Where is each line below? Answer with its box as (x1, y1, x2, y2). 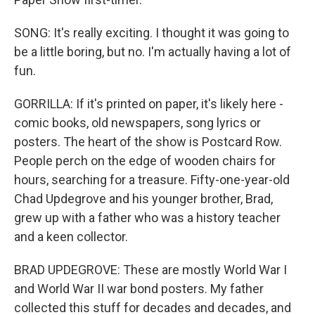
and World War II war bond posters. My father (14, 281, 264, 296)
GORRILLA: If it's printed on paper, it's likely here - (14, 96, 283, 111)
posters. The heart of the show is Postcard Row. (14, 134, 282, 149)
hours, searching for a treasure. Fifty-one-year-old (14, 172, 290, 187)
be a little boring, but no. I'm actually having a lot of (14, 44, 291, 59)
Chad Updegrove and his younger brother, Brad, (14, 191, 273, 206)
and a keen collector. (14, 229, 128, 244)
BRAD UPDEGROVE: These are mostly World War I (14, 262, 287, 277)
